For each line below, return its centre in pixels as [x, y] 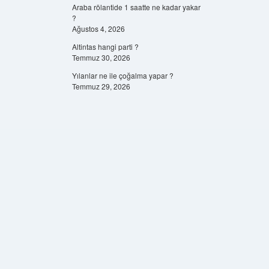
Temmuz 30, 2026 [101, 57]
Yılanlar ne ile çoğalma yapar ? [122, 75]
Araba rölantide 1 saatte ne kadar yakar [136, 7]
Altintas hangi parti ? [105, 47]
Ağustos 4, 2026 [98, 29]
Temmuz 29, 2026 [101, 86]
